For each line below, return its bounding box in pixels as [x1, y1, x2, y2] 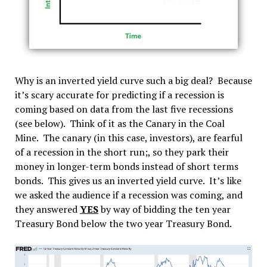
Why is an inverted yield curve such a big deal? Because [14, 74, 252, 88]
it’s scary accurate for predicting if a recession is [14, 88, 224, 102]
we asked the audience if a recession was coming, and [14, 188, 243, 202]
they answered [14, 203, 80, 216]
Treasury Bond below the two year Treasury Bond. [14, 217, 232, 231]
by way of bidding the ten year [98, 203, 231, 216]
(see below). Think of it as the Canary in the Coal [14, 117, 225, 131]
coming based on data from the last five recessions [14, 103, 233, 116]
